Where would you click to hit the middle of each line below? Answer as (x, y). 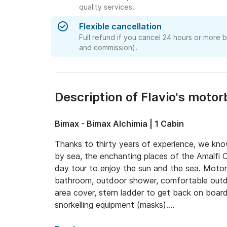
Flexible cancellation (120, 26)
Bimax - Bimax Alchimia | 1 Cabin (119, 124)
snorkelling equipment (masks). (111, 205)
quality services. (107, 7)
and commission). (108, 47)
